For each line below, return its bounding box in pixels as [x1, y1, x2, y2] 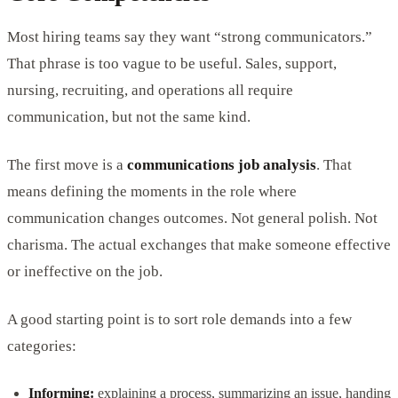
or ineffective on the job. [7, 262, 163, 280]
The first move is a [7, 155, 127, 173]
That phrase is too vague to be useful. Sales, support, [7, 54, 337, 72]
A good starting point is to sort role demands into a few [7, 310, 352, 328]
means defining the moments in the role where [7, 182, 297, 200]
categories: [7, 337, 76, 354]
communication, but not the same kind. [7, 107, 251, 125]
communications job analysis [127, 155, 316, 173]
